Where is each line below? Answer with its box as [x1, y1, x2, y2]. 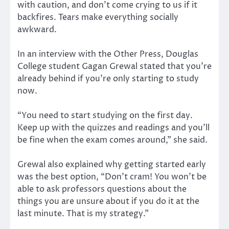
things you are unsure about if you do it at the [17, 196, 199, 208]
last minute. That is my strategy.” [17, 208, 149, 220]
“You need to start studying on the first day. [17, 110, 193, 122]
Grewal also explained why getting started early [17, 159, 206, 171]
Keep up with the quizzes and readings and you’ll [17, 122, 210, 134]
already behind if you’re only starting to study [17, 73, 199, 85]
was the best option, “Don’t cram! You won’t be [17, 171, 207, 183]
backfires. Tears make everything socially [17, 12, 178, 24]
